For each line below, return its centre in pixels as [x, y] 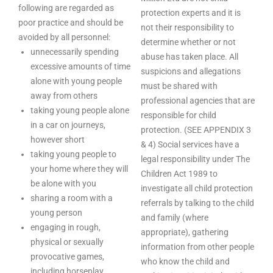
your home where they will [79, 169]
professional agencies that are [198, 101]
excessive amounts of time [80, 66]
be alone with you [63, 183]
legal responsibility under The [195, 159]
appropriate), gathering [185, 232]
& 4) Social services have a [190, 144]
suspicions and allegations [191, 71]
